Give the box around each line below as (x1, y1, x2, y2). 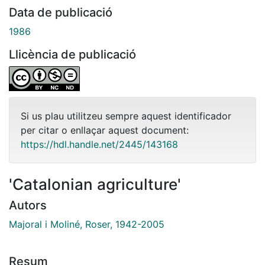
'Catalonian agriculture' (9, 174, 181, 193)
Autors (9, 198, 47, 212)
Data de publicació (9, 5, 112, 20)
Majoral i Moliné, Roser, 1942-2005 (9, 218, 164, 230)
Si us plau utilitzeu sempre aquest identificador (21, 109, 231, 122)
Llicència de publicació (9, 47, 136, 62)
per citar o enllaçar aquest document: (21, 124, 189, 136)
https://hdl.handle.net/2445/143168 (21, 138, 178, 150)
